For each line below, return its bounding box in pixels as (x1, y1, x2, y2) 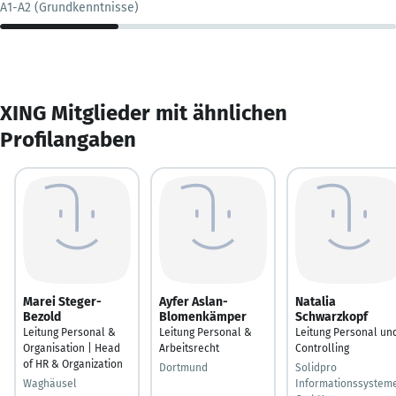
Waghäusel (23, 377, 77, 390)
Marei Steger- (23, 293, 102, 309)
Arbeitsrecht (159, 341, 219, 354)
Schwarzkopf (295, 308, 368, 324)
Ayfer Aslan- (159, 293, 228, 309)
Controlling (295, 341, 349, 354)
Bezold (23, 308, 61, 324)
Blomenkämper (159, 308, 247, 324)
